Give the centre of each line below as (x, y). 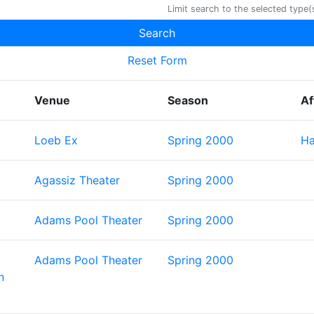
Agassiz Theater (77, 180)
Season (188, 100)
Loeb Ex (56, 140)
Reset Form (157, 60)
